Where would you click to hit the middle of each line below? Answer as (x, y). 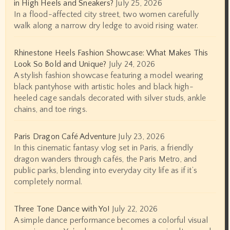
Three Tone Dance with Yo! (62, 209)
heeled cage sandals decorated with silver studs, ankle (110, 98)
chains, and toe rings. (50, 109)
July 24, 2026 (132, 64)
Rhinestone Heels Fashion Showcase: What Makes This (111, 53)
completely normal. (48, 181)
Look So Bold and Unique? (60, 64)
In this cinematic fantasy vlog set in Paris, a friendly (103, 148)
